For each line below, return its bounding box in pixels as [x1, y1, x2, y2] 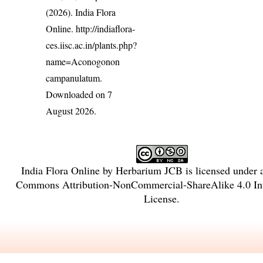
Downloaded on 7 [46, 88, 113, 101]
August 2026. [46, 104, 97, 117]
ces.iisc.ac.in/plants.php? [46, 39, 137, 52]
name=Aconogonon [46, 55, 120, 68]
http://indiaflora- [76, 22, 136, 35]
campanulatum [46, 72, 100, 85]
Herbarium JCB [115, 163, 183, 178]
